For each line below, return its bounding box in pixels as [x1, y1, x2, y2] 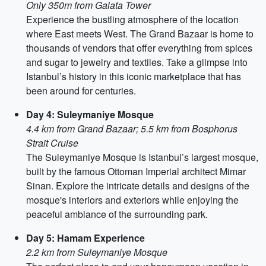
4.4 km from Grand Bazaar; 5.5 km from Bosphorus [26, 122, 237, 135]
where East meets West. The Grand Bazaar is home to [26, 27, 254, 40]
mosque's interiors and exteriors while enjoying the [26, 193, 239, 207]
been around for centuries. [26, 84, 136, 97]
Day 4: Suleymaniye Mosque [26, 107, 154, 121]
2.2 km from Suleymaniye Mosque [26, 245, 167, 259]
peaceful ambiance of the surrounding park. [26, 207, 208, 221]
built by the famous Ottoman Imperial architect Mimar [26, 164, 246, 178]
